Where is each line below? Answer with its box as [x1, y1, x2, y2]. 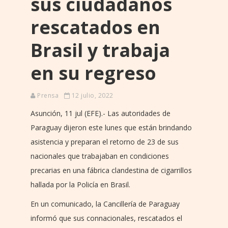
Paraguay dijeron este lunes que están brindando [31, 122, 192, 132]
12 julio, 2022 [70, 91, 113, 100]
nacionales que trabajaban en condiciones [31, 151, 169, 161]
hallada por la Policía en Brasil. [31, 179, 130, 189]
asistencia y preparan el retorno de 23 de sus [31, 136, 179, 147]
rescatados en [31, 14, 160, 40]
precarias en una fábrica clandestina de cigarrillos [31, 165, 192, 175]
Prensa [37, 91, 59, 100]
